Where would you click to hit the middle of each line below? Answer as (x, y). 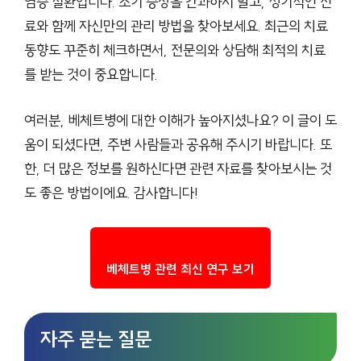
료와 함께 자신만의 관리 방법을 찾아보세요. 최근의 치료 (176, 27)
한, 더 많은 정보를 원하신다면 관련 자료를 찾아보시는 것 (178, 169)
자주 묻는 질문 (96, 340)
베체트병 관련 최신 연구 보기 (180, 270)
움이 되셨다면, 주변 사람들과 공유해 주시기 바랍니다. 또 (178, 145)
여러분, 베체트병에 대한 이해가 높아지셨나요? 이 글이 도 (180, 121)
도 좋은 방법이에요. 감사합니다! (111, 193)
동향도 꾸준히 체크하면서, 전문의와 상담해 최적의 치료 (175, 51)
